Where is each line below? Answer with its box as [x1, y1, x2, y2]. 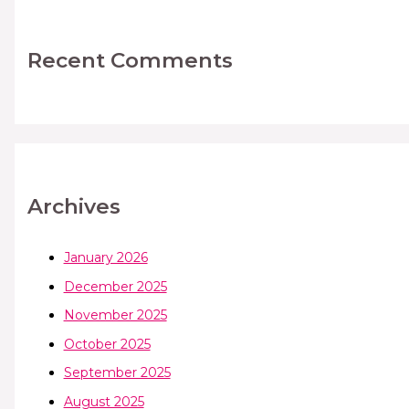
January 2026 [63, 249, 148, 267]
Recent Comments [26, 47, 233, 74]
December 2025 [63, 278, 167, 295]
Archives [26, 194, 121, 220]
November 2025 [63, 307, 167, 324]
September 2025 [63, 364, 171, 382]
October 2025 [63, 335, 151, 352]
